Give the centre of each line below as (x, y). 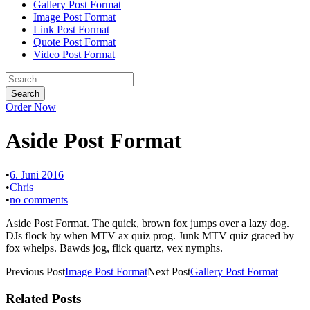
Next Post (169, 271)
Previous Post (35, 271)
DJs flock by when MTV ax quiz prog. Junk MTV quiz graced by (150, 235)
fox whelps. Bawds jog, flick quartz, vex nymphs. (114, 248)
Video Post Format (74, 54)
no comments (39, 199)
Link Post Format (71, 29)
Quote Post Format (74, 42)
